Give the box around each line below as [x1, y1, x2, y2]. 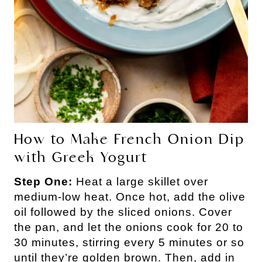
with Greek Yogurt [14, 148, 147, 166]
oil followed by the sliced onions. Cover [14, 205, 232, 218]
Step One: [14, 175, 76, 188]
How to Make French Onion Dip [14, 130, 244, 148]
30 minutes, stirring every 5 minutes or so [14, 236, 244, 249]
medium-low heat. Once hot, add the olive [14, 190, 246, 203]
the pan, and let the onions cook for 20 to [14, 220, 243, 233]
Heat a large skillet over [76, 175, 208, 188]
